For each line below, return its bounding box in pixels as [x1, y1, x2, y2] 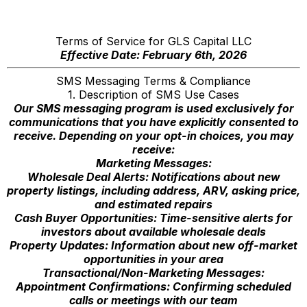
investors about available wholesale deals [41, 225, 266, 238]
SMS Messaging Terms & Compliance [56, 74, 251, 88]
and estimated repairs [95, 197, 212, 211]
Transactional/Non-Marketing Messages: [42, 266, 265, 280]
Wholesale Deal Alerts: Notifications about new [27, 170, 280, 184]
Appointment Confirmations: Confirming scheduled [16, 280, 291, 293]
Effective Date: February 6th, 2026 [60, 48, 247, 62]
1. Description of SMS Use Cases [68, 88, 239, 101]
